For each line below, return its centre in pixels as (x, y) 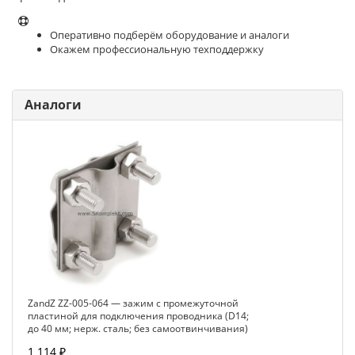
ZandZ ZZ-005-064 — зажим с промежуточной (133, 303)
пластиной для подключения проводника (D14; (138, 316)
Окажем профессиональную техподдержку (157, 49)
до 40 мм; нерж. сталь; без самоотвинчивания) (138, 328)
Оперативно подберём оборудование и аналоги (170, 35)
